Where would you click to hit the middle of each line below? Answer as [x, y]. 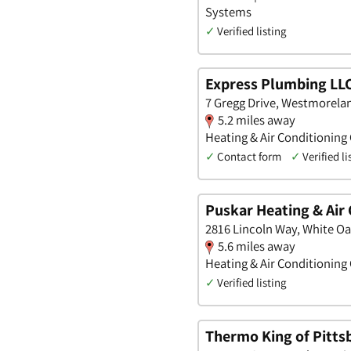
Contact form [249, 157]
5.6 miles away [257, 246]
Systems [228, 11]
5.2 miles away [257, 120]
